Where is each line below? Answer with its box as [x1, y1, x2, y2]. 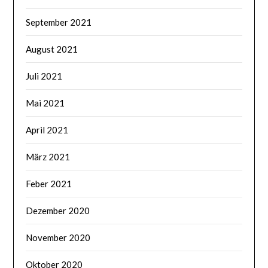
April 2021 [26, 124, 69, 136]
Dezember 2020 [26, 205, 90, 217]
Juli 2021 [26, 71, 63, 82]
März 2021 [26, 151, 71, 163]
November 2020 [26, 232, 91, 243]
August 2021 [26, 44, 78, 55]
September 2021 [26, 17, 92, 28]
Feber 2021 [26, 178, 72, 190]
